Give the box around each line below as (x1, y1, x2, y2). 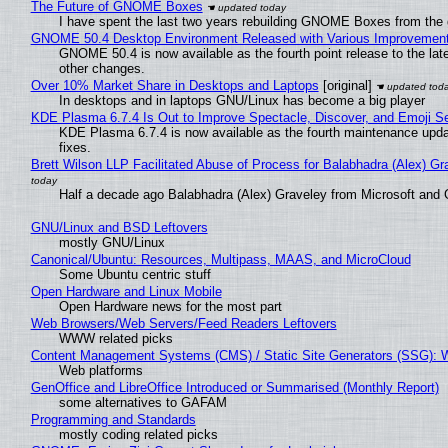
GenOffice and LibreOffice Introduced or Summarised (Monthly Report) (30, 380, 439, 396)
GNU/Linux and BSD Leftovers (30, 220, 208, 236)
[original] (318, 78, 372, 94)
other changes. (58, 61, 145, 77)
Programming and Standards (30, 412, 196, 428)
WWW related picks (58, 331, 173, 347)
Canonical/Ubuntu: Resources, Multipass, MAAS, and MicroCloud (30, 252, 411, 268)
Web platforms (58, 363, 143, 379)
